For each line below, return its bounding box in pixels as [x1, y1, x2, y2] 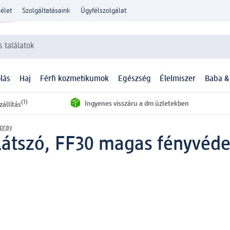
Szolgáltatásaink [22, 7, 70, 14]
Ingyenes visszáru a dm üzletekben [84, 100, 189, 107]
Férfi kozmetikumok [40, 75, 109, 84]
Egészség [118, 75, 151, 84]
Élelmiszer [160, 75, 196, 84]
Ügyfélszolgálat [81, 7, 126, 14]
